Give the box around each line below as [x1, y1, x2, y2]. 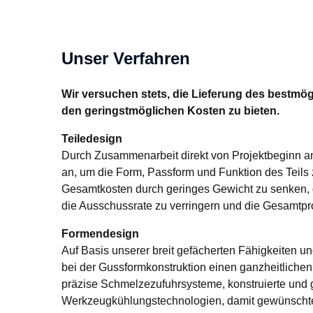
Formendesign [61, 226, 139, 240]
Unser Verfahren [61, 48, 190, 68]
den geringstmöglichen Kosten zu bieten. [61, 103, 279, 117]
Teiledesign [61, 131, 122, 145]
